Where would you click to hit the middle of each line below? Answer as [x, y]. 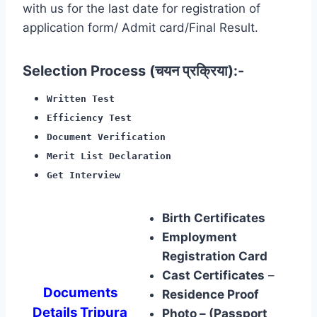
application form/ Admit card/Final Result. [140, 27]
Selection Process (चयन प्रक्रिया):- [133, 70]
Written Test [81, 98]
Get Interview [83, 175]
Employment [200, 237]
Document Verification [106, 137]
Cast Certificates [213, 275]
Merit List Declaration [109, 156]
